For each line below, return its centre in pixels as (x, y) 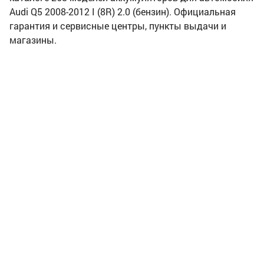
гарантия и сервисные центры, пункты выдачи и (118, 25)
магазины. (33, 39)
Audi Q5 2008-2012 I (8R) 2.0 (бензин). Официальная (123, 11)
